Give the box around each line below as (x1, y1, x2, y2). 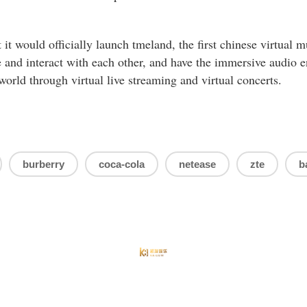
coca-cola (99, 158, 145, 171)
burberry (23, 158, 64, 171)
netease (179, 158, 216, 171)
